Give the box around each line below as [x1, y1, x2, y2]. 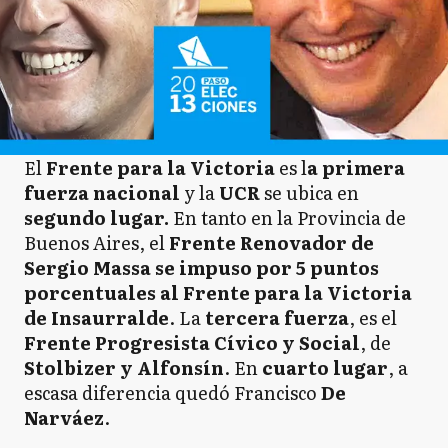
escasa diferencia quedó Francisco [24, 379, 321, 406]
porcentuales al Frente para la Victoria [24, 279, 412, 306]
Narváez [24, 404, 104, 431]
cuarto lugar [262, 354, 388, 381]
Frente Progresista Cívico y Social [24, 329, 360, 356]
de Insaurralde [24, 304, 169, 331]
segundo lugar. [24, 204, 169, 231]
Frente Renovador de [169, 229, 374, 256]
